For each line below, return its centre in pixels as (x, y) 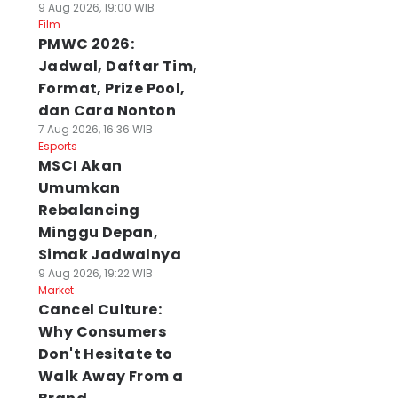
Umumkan (79, 188)
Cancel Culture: (99, 310)
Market (56, 290)
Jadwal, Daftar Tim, (118, 66)
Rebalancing (89, 210)
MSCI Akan (80, 166)
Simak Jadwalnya (109, 255)
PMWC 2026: (86, 44)
